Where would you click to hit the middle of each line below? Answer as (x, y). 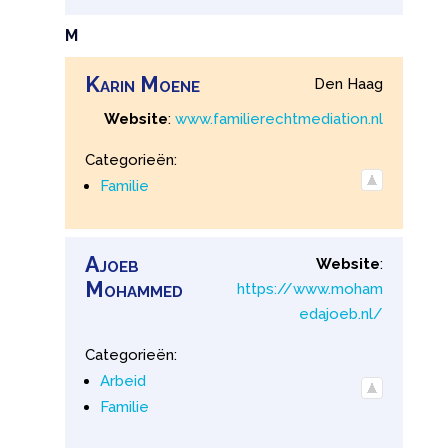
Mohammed (133, 289)
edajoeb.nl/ (341, 313)
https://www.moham (310, 288)
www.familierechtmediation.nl (279, 118)
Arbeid (122, 380)
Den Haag (349, 83)
